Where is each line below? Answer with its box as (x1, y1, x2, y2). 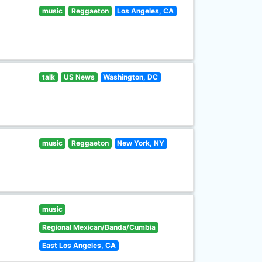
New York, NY (117, 139, 165, 147)
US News (63, 73, 95, 81)
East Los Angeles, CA (42, 241, 116, 250)
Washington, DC (103, 73, 158, 81)
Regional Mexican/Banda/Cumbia (42, 223, 156, 232)
